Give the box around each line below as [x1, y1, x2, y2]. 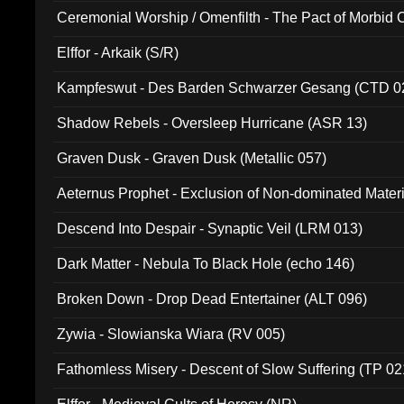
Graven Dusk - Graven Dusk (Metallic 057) [57, 151, 327, 166]
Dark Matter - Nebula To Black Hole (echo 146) [57, 256, 355, 271]
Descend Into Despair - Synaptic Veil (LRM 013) [57, 221, 363, 236]
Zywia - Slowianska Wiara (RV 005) [57, 326, 286, 342]
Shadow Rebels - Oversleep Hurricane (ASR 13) [57, 115, 368, 131]
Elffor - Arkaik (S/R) [57, 45, 179, 60]
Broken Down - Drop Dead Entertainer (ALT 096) [57, 291, 368, 307]
